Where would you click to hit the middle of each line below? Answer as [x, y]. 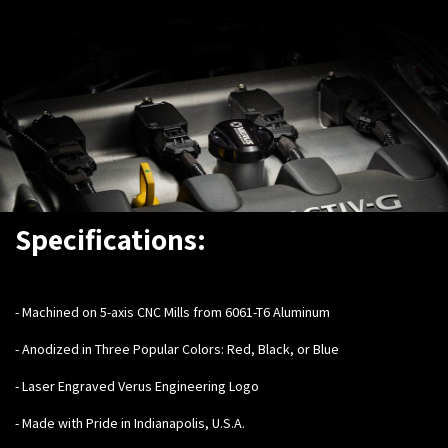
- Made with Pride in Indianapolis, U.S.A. [130, 422]
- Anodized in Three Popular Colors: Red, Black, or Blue [177, 348]
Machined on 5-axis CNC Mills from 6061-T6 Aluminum [176, 311]
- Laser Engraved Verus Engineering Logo [137, 385]
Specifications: [110, 238]
